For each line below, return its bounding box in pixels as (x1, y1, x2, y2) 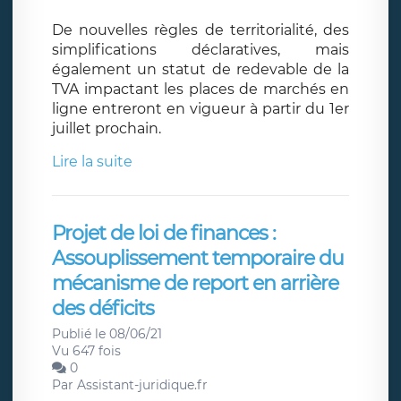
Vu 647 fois (52, 342, 121, 359)
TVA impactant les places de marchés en (52, 80, 349, 98)
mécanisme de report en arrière (52, 270, 338, 295)
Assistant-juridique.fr (77, 376, 208, 393)
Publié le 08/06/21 (52, 325, 162, 342)
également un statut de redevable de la (52, 60, 349, 78)
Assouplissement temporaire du (52, 245, 344, 270)
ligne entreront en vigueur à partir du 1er (52, 99, 349, 117)
